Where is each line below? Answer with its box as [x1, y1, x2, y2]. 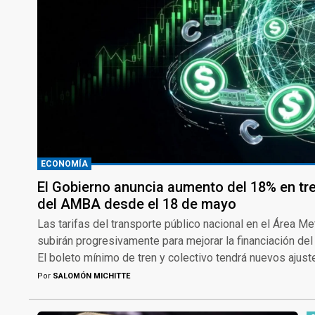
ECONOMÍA [41, 158, 88, 169]
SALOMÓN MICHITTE [51, 271, 130, 281]
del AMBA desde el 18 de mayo [37, 195, 236, 212]
